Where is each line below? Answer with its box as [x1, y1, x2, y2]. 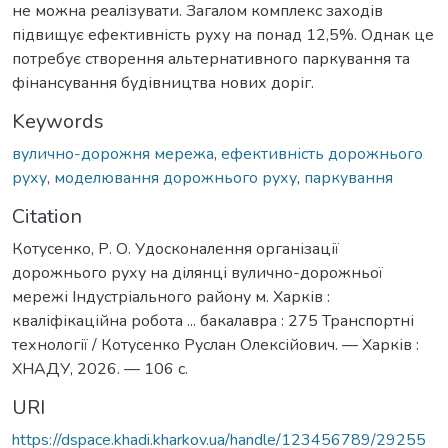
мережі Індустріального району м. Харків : [12, 285, 330, 308]
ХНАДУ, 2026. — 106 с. [12, 357, 188, 380]
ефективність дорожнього [221, 142, 423, 165]
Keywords [12, 107, 104, 135]
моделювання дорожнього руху [54, 166, 297, 189]
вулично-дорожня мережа [12, 142, 214, 165]
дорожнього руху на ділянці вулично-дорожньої [12, 261, 383, 284]
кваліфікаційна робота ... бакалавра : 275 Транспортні [12, 309, 414, 332]
